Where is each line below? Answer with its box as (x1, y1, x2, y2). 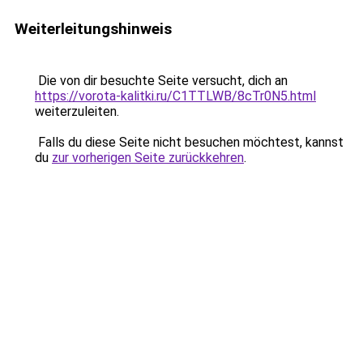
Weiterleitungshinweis (15, 19, 172, 38)
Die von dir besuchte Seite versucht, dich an (35, 73, 288, 88)
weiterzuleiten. (35, 104, 119, 119)
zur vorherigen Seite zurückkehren (52, 150, 244, 165)
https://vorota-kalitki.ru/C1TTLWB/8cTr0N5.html (35, 88, 316, 104)
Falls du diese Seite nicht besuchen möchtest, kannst (35, 135, 344, 150)
